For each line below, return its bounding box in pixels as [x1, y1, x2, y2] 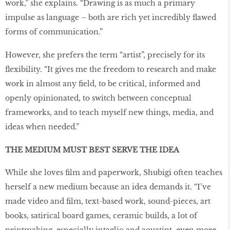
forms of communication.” [5, 27, 103, 36]
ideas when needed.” [5, 122, 79, 131]
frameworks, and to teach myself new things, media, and [5, 107, 214, 117]
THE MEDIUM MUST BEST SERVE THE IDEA [5, 145, 179, 155]
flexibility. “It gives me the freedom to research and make [5, 64, 216, 74]
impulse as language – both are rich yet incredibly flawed [5, 12, 216, 22]
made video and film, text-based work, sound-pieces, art [5, 197, 210, 206]
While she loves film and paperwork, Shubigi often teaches [5, 168, 222, 178]
